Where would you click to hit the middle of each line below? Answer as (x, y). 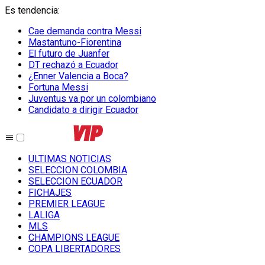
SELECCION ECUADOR (75, 181)
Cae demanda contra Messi (85, 31)
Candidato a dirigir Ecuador (83, 110)
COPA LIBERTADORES (75, 249)
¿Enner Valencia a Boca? (78, 76)
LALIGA (44, 215)
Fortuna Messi (58, 87)
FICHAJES (50, 193)
